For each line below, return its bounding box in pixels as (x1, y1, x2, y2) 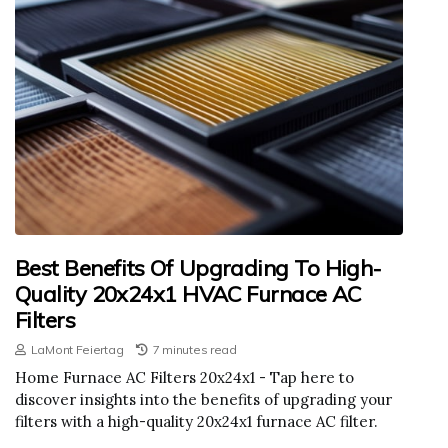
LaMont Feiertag (30, 341, 124, 357)
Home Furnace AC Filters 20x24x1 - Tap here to (15, 367, 354, 387)
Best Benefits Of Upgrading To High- (15, 253, 382, 282)
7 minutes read (152, 341, 237, 357)
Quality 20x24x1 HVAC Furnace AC (15, 279, 361, 308)
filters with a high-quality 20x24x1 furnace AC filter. (15, 411, 378, 431)
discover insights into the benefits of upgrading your (15, 389, 392, 409)
